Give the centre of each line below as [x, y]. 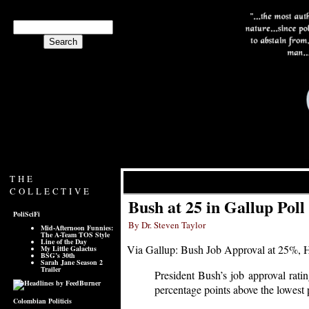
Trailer [51, 269]
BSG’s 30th [58, 255]
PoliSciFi [27, 214]
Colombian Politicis [42, 301]
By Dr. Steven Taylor [167, 225]
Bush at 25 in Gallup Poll [217, 207]
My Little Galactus [69, 248]
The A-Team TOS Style [75, 235]
